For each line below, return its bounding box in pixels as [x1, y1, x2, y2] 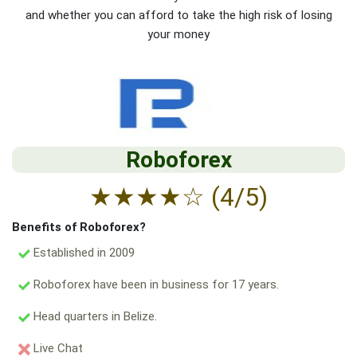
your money [147, 27, 210, 42]
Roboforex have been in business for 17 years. [30, 277, 279, 292]
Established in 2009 [30, 245, 135, 261]
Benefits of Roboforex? [12, 220, 146, 235]
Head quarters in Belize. [30, 309, 157, 324]
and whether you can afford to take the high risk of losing [25, 8, 332, 23]
